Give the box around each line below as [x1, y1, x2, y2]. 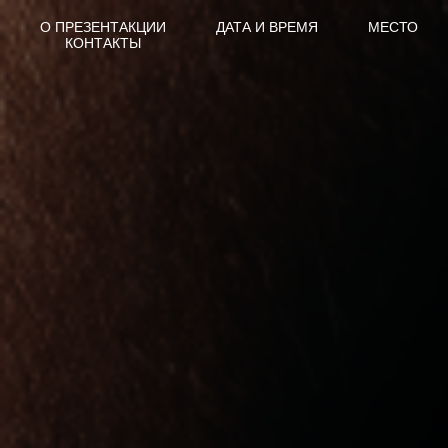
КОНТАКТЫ [65, 35, 141, 51]
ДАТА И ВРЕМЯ [216, 19, 318, 35]
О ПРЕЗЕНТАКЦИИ [40, 19, 166, 35]
